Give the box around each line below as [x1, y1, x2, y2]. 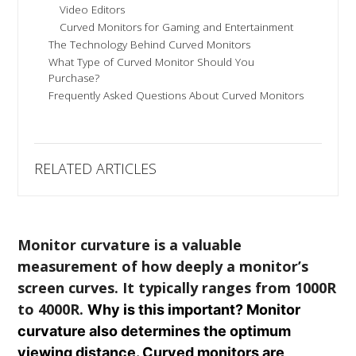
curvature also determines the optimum [17, 323, 292, 340]
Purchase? [48, 71, 100, 86]
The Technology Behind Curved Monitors [48, 37, 251, 52]
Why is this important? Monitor [87, 301, 301, 319]
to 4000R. [17, 300, 88, 319]
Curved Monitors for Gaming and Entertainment [60, 20, 294, 35]
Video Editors [60, 2, 126, 17]
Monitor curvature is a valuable [17, 235, 242, 255]
